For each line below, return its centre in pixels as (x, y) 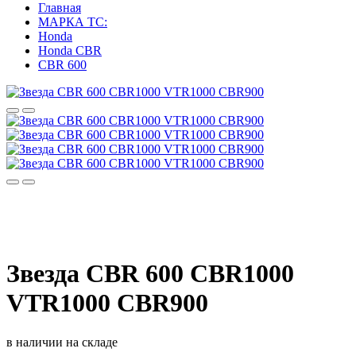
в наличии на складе (62, 342)
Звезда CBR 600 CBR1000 (150, 274)
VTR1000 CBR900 (107, 303)
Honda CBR (70, 50)
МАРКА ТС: (73, 22)
